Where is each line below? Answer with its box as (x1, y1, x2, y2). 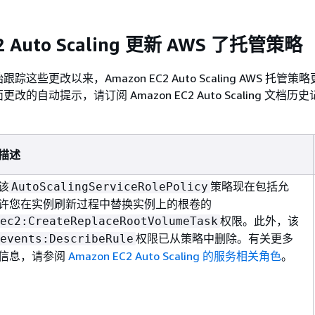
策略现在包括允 (210, 179, 289, 193)
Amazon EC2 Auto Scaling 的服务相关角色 (68, 248, 281, 263)
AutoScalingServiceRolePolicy (11, 179, 208, 193)
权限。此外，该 (220, 213, 299, 228)
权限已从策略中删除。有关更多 (136, 231, 293, 245)
